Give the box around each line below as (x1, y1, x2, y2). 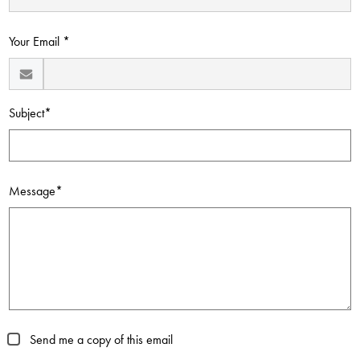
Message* (9, 182, 63, 199)
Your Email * (9, 33, 71, 50)
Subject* (9, 104, 52, 121)
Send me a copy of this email (27, 331, 174, 348)
